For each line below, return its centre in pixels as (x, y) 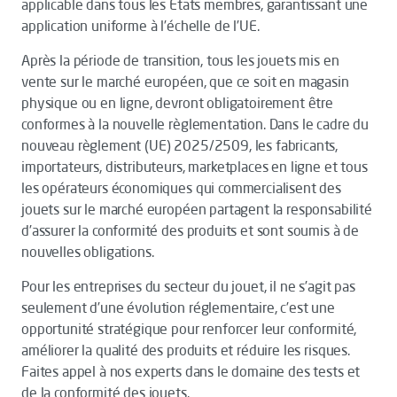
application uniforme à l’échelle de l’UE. (140, 26)
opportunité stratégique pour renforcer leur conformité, (189, 329)
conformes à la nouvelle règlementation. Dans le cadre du (195, 124)
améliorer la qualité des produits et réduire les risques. (186, 350)
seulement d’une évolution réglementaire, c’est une (178, 307)
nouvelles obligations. (88, 252)
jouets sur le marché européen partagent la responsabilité (197, 209)
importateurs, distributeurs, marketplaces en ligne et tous (195, 167)
